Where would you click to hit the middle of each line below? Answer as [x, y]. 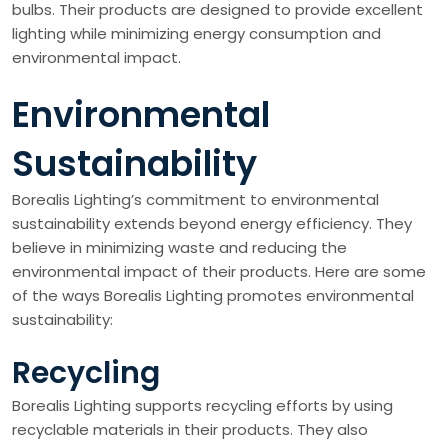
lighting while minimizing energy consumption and [196, 33]
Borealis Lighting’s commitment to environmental [195, 199]
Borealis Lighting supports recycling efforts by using [202, 405]
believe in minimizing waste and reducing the [179, 247]
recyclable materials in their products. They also [190, 429]
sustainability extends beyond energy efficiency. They [212, 223]
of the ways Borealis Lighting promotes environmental [213, 295]
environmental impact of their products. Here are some [219, 271]
